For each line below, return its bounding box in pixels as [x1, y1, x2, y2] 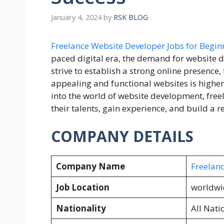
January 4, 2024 [51, 12, 101, 22]
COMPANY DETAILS [51, 125, 193, 146]
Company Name [55, 160, 125, 172]
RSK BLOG [113, 12, 148, 22]
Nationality [55, 202, 106, 214]
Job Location [55, 181, 109, 193]
